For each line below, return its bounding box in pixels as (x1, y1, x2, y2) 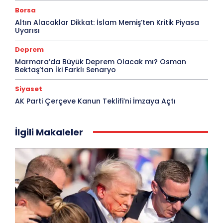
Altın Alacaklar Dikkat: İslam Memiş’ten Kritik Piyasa (15, 17, 199, 27)
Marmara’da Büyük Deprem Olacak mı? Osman (15, 56, 186, 67)
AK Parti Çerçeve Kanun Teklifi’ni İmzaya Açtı (15, 96, 176, 106)
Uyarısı (15, 25, 40, 35)
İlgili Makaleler (15, 125, 83, 138)
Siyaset (15, 84, 42, 94)
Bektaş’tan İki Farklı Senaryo (15, 64, 116, 75)
